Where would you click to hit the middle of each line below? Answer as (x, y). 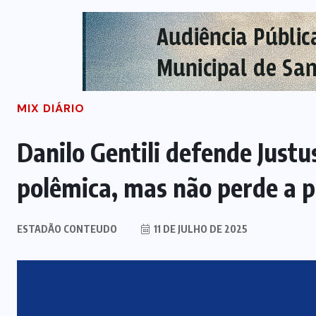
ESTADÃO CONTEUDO (67, 229)
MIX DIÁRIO (51, 109)
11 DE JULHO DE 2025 (200, 229)
